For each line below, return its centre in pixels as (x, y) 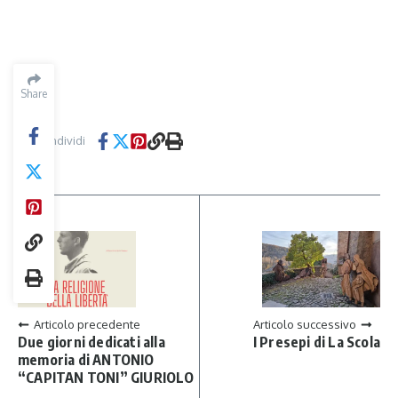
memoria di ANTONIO (86, 360)
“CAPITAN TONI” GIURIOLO (106, 378)
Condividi (60, 141)
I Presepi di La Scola (316, 342)
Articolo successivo (304, 325)
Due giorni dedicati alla (92, 342)
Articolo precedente (87, 325)
